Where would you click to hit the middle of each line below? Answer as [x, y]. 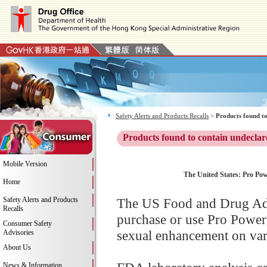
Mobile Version [25, 164]
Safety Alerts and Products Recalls [162, 116]
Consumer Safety [27, 223]
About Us [17, 247]
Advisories [18, 232]
